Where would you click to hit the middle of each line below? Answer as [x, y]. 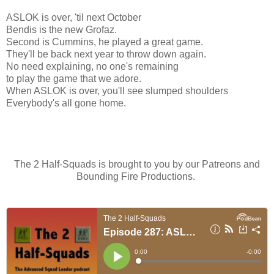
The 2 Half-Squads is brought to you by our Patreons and [137, 164]
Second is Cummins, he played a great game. [105, 42]
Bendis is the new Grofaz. [61, 29]
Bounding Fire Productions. [137, 176]
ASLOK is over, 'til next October [74, 17]
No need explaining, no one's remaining [92, 66]
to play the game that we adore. [75, 78]
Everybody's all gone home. [67, 103]
